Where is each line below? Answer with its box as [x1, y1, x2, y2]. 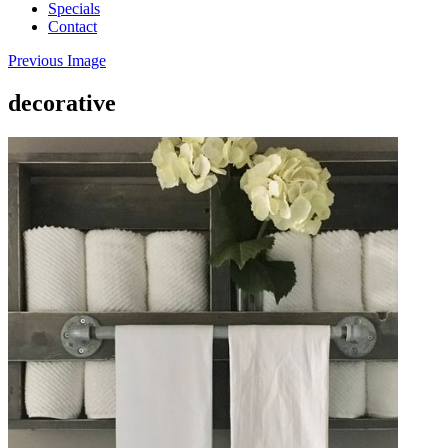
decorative [8, 89, 116, 116]
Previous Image [8, 52, 106, 69]
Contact [48, 18, 97, 35]
